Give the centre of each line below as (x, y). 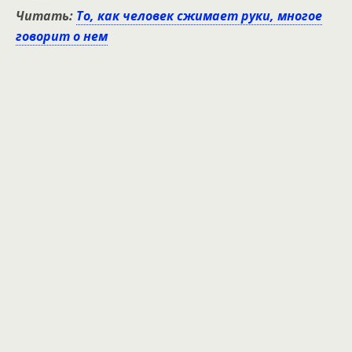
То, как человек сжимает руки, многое (199, 15)
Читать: (46, 15)
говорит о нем (62, 36)
